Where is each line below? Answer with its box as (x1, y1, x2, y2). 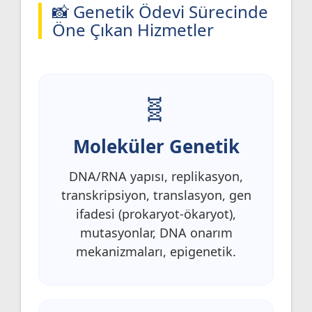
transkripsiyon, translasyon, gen (61, 186, 251, 203)
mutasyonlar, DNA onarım (79, 224, 233, 241)
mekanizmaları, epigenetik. (76, 242, 236, 260)
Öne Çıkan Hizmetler (52, 17, 214, 41)
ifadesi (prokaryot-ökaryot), (76, 205, 236, 222)
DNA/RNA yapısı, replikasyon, (69, 167, 243, 185)
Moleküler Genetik (72, 133, 240, 159)
